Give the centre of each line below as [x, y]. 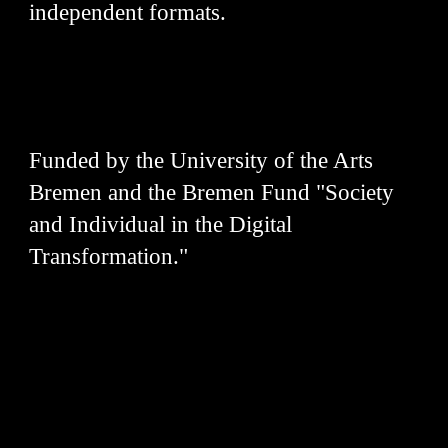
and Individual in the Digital [161, 224]
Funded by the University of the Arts [201, 160]
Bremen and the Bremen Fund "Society [212, 192]
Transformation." [109, 256]
